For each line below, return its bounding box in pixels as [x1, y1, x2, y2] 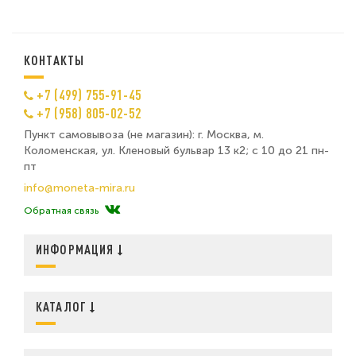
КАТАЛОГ [36, 298, 91, 314]
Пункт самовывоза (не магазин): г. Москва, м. [24, 127, 264, 141]
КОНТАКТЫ [24, 52, 85, 68]
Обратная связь [24, 204, 99, 216]
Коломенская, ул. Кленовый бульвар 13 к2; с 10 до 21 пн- [24, 143, 329, 157]
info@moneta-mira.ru [24, 180, 135, 195]
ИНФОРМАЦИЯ [36, 241, 118, 257]
